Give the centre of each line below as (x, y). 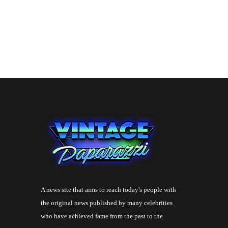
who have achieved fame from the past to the (102, 216)
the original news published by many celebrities (107, 203)
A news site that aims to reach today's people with (108, 190)
